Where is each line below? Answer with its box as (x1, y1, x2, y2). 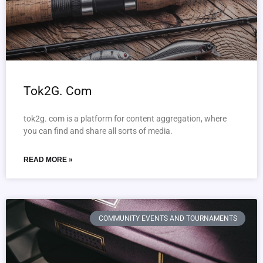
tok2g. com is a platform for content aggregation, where (23, 114, 227, 123)
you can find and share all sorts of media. (23, 126, 173, 136)
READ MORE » (23, 156, 73, 164)
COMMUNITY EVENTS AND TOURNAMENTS (98, 214, 237, 223)
